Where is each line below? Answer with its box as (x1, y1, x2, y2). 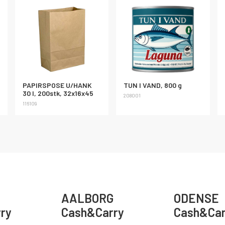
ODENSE (174, 191, 219, 206)
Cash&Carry (61, 205, 124, 220)
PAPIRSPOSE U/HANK (23, 80, 92, 89)
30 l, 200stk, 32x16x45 (23, 88, 94, 97)
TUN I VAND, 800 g (124, 80, 182, 89)
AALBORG (61, 191, 114, 206)
